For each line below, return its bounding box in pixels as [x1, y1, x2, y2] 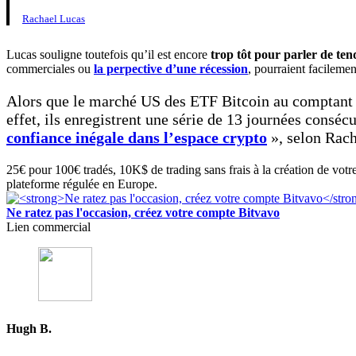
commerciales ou [6, 62, 94, 76]
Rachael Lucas [22, 13, 85, 25]
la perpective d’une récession [94, 62, 248, 76]
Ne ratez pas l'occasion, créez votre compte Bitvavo [6, 206, 280, 220]
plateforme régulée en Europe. [6, 177, 157, 192]
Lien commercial [6, 220, 91, 234]
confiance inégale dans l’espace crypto [6, 129, 267, 147]
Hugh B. [6, 321, 52, 335]
